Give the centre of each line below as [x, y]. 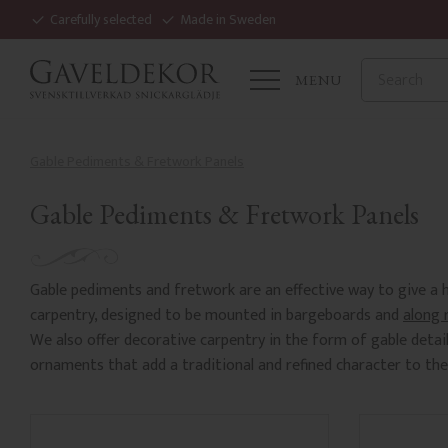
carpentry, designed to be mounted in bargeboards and [216, 315]
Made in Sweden [228, 19]
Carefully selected [101, 19]
